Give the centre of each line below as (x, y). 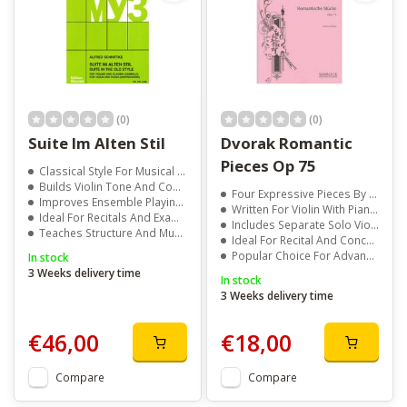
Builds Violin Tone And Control (106, 187)
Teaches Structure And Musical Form (107, 233)
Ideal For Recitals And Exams (105, 218)
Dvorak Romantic (286, 144)
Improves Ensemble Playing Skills (107, 202)
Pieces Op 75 (268, 166)
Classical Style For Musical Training (108, 171)
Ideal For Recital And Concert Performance (298, 240)
